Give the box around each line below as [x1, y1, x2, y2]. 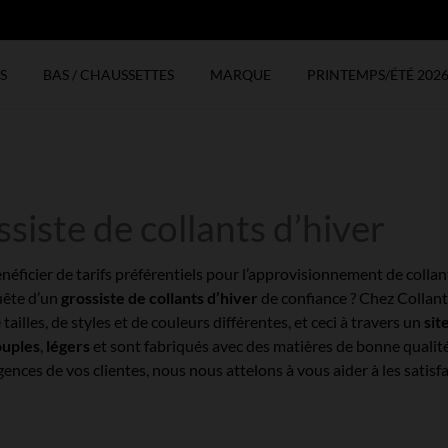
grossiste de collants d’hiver [61, 288, 258, 307]
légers [46, 336, 90, 355]
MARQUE [210, 65, 271, 83]
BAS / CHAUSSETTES [43, 65, 174, 83]
